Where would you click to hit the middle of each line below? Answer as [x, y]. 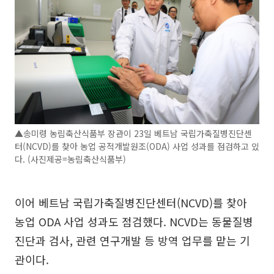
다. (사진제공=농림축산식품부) [70, 159]
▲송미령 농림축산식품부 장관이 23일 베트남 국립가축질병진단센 [133, 133]
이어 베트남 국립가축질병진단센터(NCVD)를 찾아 [131, 202]
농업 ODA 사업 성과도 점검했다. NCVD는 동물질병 [134, 221]
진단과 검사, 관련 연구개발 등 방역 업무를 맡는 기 [132, 240]
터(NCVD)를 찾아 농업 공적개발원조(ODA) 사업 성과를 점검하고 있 [137, 146]
